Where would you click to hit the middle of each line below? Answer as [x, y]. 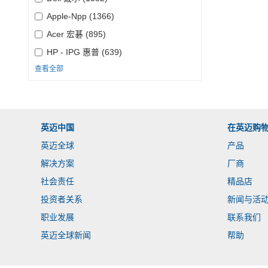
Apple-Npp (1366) [80, 16]
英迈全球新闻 [66, 235]
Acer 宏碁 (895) [76, 34]
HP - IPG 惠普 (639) [84, 52]
